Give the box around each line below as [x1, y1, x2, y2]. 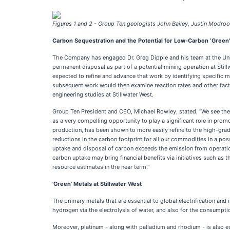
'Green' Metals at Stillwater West [52, 180, 142, 187]
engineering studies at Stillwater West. [52, 91, 154, 98]
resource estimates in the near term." [52, 163, 149, 170]
